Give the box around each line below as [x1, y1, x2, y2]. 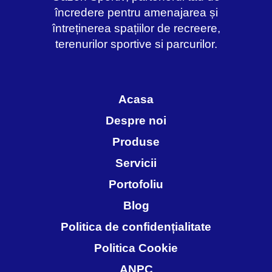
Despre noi [106, 114, 166, 127]
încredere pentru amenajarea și [54, 6, 218, 19]
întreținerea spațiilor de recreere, [52, 22, 220, 35]
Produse [112, 135, 160, 149]
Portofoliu [109, 178, 163, 191]
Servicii [115, 157, 157, 170]
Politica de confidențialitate [61, 220, 211, 234]
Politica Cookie [94, 242, 178, 255]
